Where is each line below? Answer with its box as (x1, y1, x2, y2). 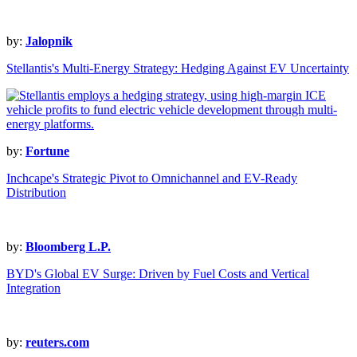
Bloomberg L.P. (25, 240, 111, 254)
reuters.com (25, 335, 89, 350)
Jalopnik (25, 34, 73, 49)
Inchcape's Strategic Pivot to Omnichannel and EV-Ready (6, 171, 297, 186)
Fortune (25, 144, 69, 159)
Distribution (6, 186, 66, 200)
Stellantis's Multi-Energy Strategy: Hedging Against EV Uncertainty (6, 61, 349, 76)
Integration (6, 281, 61, 296)
